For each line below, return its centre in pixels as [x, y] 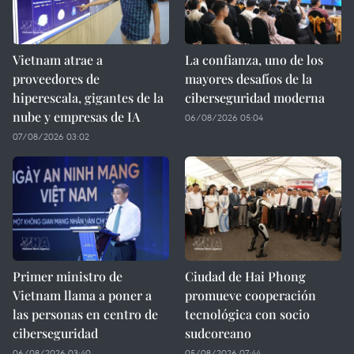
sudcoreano [218, 333]
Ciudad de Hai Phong [245, 276]
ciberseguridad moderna [255, 98]
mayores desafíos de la [249, 79]
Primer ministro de [68, 276]
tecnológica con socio [247, 314]
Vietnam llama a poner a [82, 295]
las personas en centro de [85, 314]
